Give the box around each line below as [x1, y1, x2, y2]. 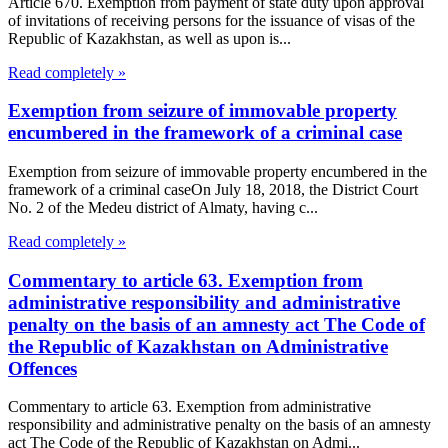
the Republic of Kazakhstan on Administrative [8, 335, 388, 357]
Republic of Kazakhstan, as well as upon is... [8, 29, 291, 47]
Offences [8, 357, 77, 379]
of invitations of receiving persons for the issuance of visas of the [8, 11, 415, 29]
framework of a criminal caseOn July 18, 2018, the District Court [8, 181, 418, 198]
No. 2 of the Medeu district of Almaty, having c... [8, 199, 318, 216]
